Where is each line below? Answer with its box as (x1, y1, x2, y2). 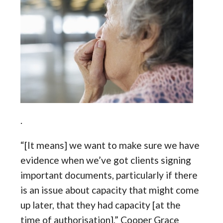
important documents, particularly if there (20, 169, 198, 181)
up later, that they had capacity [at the (20, 199, 181, 211)
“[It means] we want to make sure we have (20, 139, 200, 151)
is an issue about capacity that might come (20, 184, 200, 196)
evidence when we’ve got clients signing (20, 154, 192, 166)
